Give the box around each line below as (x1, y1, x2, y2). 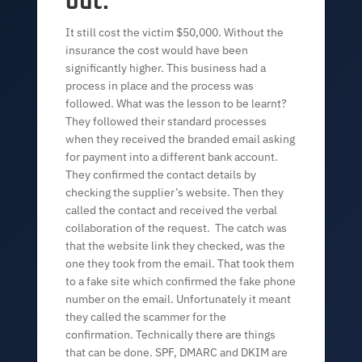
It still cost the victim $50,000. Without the (65, 25, 284, 40)
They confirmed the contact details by (65, 167, 257, 182)
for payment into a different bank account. (65, 149, 281, 164)
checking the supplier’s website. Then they (65, 185, 284, 200)
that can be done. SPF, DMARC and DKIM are (65, 345, 288, 360)
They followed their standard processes (65, 114, 267, 128)
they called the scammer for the (65, 309, 227, 324)
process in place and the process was (65, 78, 255, 93)
